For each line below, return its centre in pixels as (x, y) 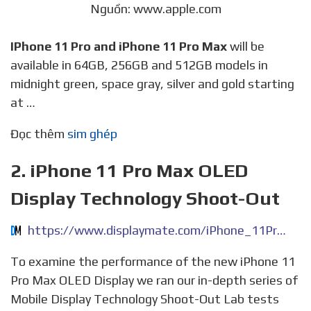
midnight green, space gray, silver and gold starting (152, 84)
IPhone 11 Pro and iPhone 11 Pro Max (120, 47)
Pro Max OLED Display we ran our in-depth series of (154, 280)
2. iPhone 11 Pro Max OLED (129, 171)
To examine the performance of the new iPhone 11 (15, 262)
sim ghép (92, 134)
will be (246, 47)
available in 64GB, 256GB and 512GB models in (139, 65)
